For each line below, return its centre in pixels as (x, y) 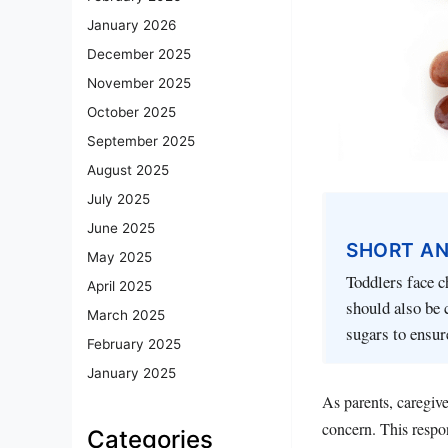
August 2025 (128, 170)
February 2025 (134, 344)
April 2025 (119, 286)
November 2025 (139, 83)
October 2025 (131, 112)
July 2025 (118, 199)
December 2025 (139, 54)
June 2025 (121, 228)
